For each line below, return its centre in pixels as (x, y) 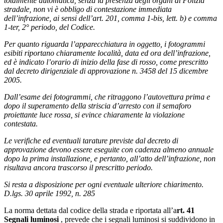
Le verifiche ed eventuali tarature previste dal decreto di (91, 140)
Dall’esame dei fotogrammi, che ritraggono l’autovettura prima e (107, 97)
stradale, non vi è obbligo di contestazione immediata (88, 9)
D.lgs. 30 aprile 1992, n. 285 (50, 193)
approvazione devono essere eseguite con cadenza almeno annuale (109, 149)
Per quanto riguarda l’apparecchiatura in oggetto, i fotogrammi (105, 44)
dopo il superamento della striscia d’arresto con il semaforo (98, 106)
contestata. (21, 123)
